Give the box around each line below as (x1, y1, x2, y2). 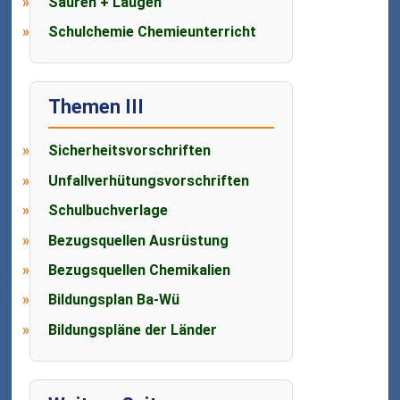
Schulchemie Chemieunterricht (48, 23, 257, 41)
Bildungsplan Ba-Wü (48, 291, 180, 309)
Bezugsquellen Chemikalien (48, 261, 231, 279)
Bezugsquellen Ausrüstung (48, 231, 229, 249)
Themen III (48, 96, 145, 119)
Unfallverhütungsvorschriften (48, 171, 250, 189)
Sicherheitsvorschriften (48, 142, 212, 160)
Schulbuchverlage (48, 202, 169, 220)
